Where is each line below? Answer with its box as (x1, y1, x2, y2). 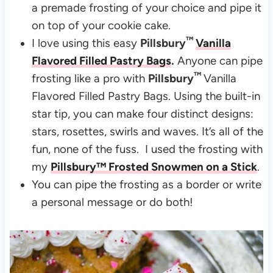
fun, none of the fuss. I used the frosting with (31, 141, 263, 156)
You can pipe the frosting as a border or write (31, 177, 261, 191)
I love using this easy (31, 35, 140, 50)
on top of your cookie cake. (31, 18, 174, 32)
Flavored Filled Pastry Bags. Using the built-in (31, 88, 260, 103)
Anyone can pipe (174, 53, 263, 68)
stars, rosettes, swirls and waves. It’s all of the (31, 124, 263, 138)
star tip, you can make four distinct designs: (31, 106, 253, 121)
